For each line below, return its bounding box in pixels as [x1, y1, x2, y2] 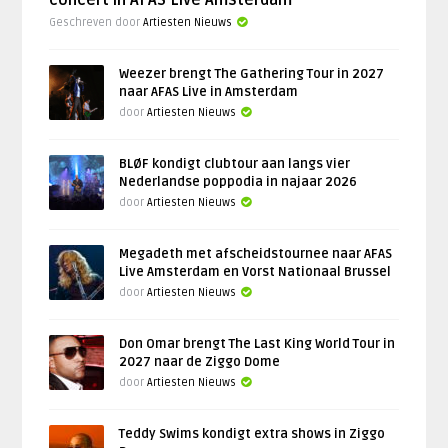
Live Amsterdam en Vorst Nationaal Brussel [119, 264, 392, 281]
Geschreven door [49, 16, 144, 30]
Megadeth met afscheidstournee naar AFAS [119, 246, 393, 263]
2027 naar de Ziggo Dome [119, 354, 281, 371]
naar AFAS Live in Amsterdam [119, 84, 299, 101]
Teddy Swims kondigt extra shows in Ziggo [119, 426, 386, 443]
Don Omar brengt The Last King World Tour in [119, 336, 396, 353]
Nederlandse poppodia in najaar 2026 [119, 174, 358, 191]
